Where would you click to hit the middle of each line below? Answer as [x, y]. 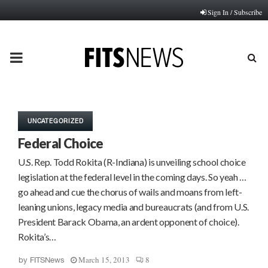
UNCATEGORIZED [56, 121]
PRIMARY [41, 57]
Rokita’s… [37, 237]
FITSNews [47, 260]
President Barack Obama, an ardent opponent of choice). [129, 222]
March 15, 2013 [104, 260]
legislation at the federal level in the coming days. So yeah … [133, 177]
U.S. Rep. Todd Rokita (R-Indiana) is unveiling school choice [132, 162]
